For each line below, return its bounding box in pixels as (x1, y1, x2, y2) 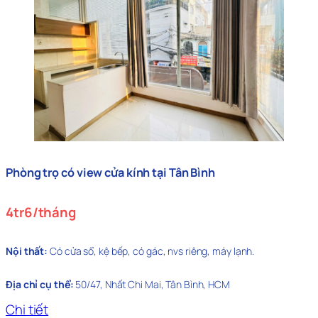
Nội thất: (6, 244, 50, 258)
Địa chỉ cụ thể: (6, 278, 74, 292)
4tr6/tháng (6, 202, 76, 221)
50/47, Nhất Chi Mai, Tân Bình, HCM (73, 278, 230, 292)
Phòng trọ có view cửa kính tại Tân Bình (6, 164, 216, 180)
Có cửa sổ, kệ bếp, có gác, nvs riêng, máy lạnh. (50, 244, 255, 258)
